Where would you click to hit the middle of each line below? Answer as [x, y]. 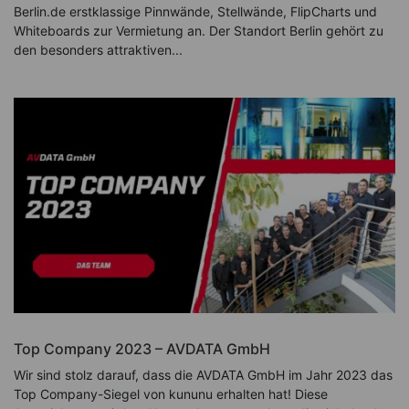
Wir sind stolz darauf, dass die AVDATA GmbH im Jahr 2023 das [203, 374]
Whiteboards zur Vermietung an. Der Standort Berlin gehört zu [199, 31]
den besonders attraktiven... [98, 50]
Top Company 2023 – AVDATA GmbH [142, 348]
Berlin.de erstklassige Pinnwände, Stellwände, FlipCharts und [195, 12]
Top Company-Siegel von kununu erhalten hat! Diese [171, 393]
